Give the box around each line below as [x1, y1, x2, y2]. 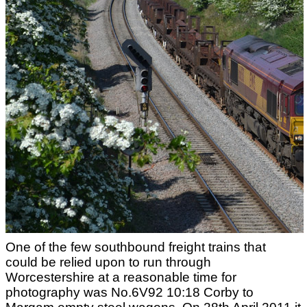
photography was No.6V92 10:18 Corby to [5, 285, 254, 299]
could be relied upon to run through [5, 255, 211, 269]
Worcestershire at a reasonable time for [5, 270, 236, 284]
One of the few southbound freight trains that [5, 240, 266, 254]
